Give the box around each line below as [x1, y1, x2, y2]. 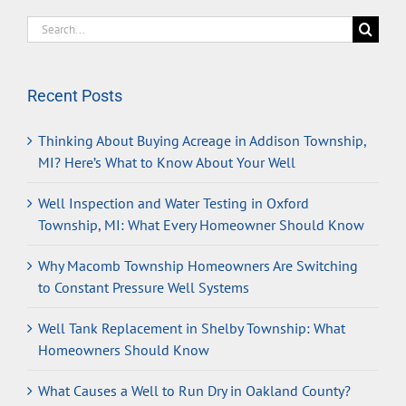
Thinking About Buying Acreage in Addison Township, [38, 131, 366, 150]
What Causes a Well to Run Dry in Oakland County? [38, 382, 351, 401]
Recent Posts [27, 86, 122, 106]
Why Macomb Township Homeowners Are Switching [38, 256, 358, 275]
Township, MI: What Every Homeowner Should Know [38, 216, 364, 235]
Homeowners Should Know [38, 341, 209, 360]
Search [26, 17, 68, 36]
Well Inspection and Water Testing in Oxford [38, 194, 309, 213]
